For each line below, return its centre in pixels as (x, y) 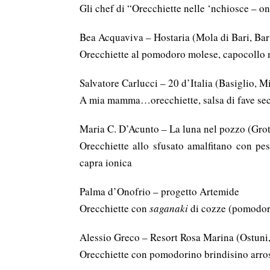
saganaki (169, 208)
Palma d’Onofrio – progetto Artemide (159, 191)
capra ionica (106, 162)
